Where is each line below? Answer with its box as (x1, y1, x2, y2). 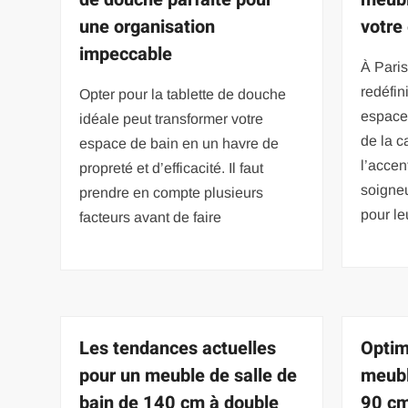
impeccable (79, 40, 173, 67)
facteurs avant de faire (79, 209, 222, 225)
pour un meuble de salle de (79, 362, 298, 389)
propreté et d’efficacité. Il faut (79, 159, 264, 176)
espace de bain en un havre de (79, 135, 280, 151)
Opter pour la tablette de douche (79, 86, 287, 102)
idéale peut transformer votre (79, 110, 264, 127)
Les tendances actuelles (79, 334, 277, 362)
